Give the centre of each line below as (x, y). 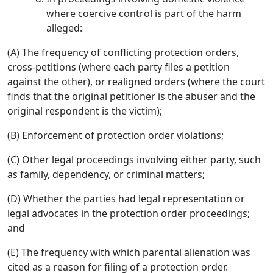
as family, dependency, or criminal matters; (106, 174)
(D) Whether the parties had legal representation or (126, 199)
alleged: (64, 28)
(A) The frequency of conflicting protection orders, (123, 52)
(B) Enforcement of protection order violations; (115, 135)
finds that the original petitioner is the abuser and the (131, 96)
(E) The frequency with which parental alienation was (129, 252)
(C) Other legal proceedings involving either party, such (134, 160)
